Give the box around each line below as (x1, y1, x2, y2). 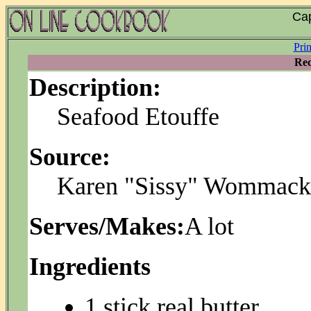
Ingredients (29, 253, 151, 280)
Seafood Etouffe (57, 103, 219, 131)
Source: (29, 143, 110, 171)
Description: (29, 74, 161, 101)
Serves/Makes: (29, 212, 185, 240)
